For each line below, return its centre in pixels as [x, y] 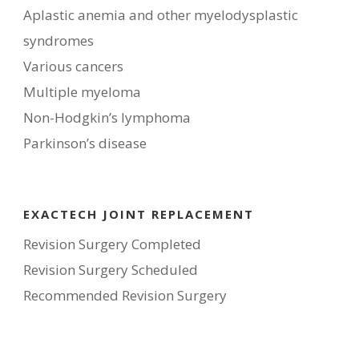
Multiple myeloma [82, 92]
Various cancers [73, 67]
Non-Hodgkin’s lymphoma [107, 118]
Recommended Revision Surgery [125, 296]
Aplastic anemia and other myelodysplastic [161, 15]
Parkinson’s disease [85, 143]
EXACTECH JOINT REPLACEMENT [139, 214]
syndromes [58, 41]
